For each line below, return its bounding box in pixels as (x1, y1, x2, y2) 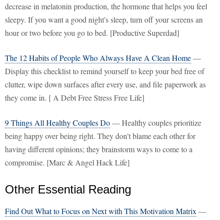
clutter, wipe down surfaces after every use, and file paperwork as (5, 79, 206, 90)
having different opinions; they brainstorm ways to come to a (5, 144, 192, 155)
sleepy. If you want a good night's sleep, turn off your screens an (5, 14, 203, 25)
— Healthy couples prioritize (110, 117, 201, 128)
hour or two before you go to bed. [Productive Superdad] (5, 27, 179, 38)
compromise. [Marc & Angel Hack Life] (5, 157, 130, 168)
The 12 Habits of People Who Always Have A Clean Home (5, 53, 191, 63)
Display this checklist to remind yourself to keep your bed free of (5, 66, 204, 77)
